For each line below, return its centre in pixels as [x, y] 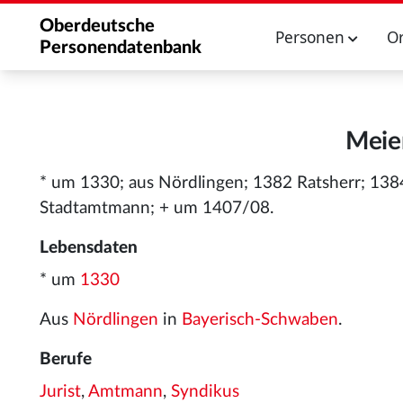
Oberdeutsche [97, 26]
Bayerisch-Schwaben [260, 320]
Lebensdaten [89, 248]
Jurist [60, 392]
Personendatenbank [121, 48]
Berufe [66, 359]
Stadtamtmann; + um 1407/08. [157, 208]
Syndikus [205, 392]
